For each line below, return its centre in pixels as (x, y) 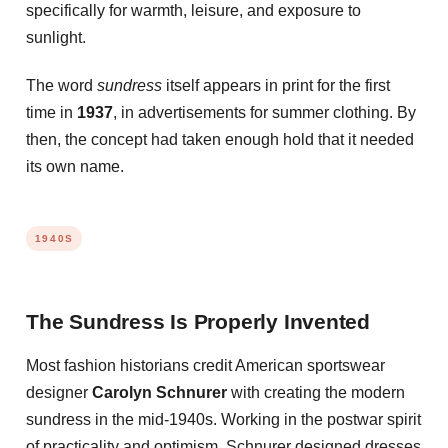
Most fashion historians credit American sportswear (205, 366)
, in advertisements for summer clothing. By (264, 112)
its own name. (75, 166)
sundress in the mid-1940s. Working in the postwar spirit (223, 420)
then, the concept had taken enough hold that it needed (220, 139)
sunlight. (56, 37)
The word (61, 85)
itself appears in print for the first (276, 85)
